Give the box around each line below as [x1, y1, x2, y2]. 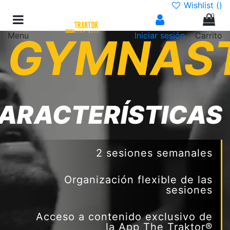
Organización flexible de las [64, 174, 213, 186]
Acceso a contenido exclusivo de [36, 210, 213, 223]
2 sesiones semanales [96, 147, 213, 159]
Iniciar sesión [135, 30, 185, 41]
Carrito [195, 30, 222, 41]
